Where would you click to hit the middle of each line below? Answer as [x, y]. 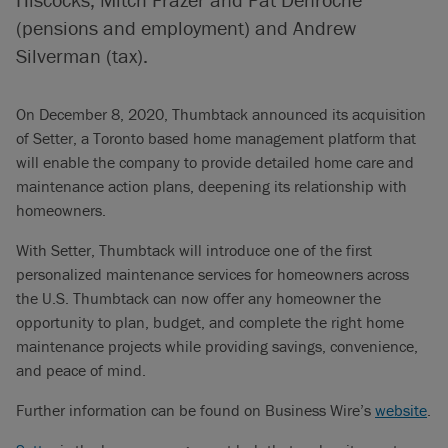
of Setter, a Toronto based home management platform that [216, 138]
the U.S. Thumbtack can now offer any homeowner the [198, 298]
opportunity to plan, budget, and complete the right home [210, 322]
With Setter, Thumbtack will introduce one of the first [194, 250]
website [401, 410]
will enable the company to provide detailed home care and [215, 162]
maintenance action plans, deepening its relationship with [211, 186]
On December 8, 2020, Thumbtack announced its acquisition [221, 114]
